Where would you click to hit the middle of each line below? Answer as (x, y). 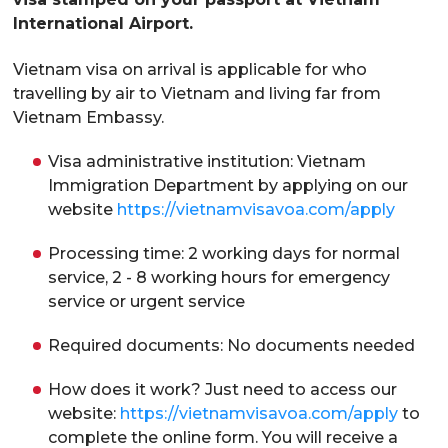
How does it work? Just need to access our (223, 390)
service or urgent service (147, 302)
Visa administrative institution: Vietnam (207, 162)
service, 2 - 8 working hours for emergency (219, 278)
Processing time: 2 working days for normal (224, 254)
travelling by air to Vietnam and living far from (197, 94)
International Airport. (103, 24)
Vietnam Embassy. (89, 118)
